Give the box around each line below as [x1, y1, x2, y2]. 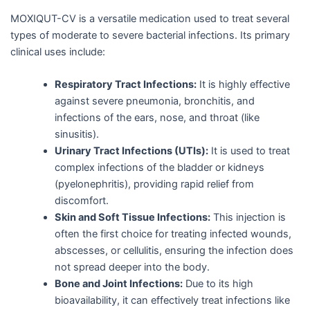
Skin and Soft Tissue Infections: [54, 211, 210, 224]
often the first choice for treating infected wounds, [54, 228, 291, 241]
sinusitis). [54, 128, 99, 141]
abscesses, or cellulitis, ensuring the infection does [54, 244, 293, 257]
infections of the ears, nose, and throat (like [54, 111, 259, 125]
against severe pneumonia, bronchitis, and [54, 95, 255, 108]
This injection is [210, 211, 286, 224]
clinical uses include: [10, 46, 105, 59]
